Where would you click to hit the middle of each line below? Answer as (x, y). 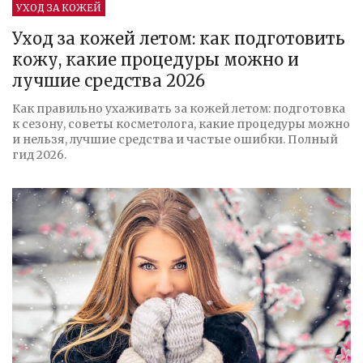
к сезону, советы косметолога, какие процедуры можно (181, 124)
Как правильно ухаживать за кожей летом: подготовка (179, 108)
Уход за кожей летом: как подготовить (179, 38)
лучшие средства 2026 (109, 80)
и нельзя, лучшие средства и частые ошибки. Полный (175, 139)
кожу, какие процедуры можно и (156, 59)
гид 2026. (39, 154)
